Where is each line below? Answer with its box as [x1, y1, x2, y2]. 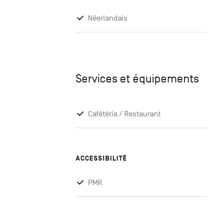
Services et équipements [76, 72, 199, 85]
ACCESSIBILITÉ [76, 154, 127, 163]
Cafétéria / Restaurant [88, 110, 161, 119]
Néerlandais [88, 14, 128, 23]
